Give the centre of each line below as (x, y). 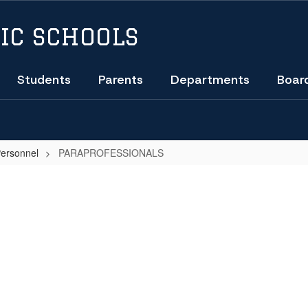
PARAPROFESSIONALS (111, 153)
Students (44, 80)
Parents (121, 80)
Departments (210, 80)
